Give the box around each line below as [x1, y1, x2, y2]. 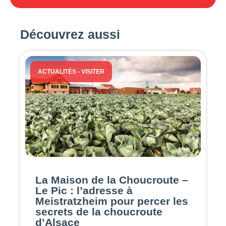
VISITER [81, 68, 104, 76]
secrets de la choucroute [35, 206, 162, 218]
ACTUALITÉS [38, 68, 76, 76]
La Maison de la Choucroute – [35, 174, 188, 186]
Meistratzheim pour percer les [35, 195, 188, 207]
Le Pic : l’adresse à [35, 185, 133, 197]
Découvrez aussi [20, 27, 120, 42]
